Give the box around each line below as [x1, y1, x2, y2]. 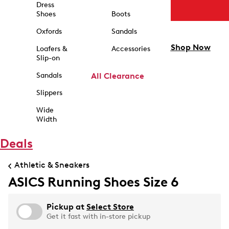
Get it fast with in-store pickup [47, 212, 150, 221]
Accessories [111, 44, 150, 53]
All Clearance [90, 71, 144, 81]
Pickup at [47, 202, 86, 212]
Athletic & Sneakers [14, 159, 89, 170]
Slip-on [36, 54, 60, 62]
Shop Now [170, 42, 211, 53]
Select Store [86, 202, 134, 212]
